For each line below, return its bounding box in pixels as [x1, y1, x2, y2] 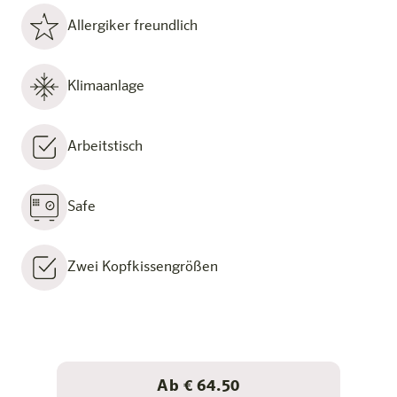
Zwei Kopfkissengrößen [67, 261, 218, 275]
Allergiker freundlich [67, 19, 198, 34]
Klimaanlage [67, 80, 144, 94]
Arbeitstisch [67, 140, 143, 154]
